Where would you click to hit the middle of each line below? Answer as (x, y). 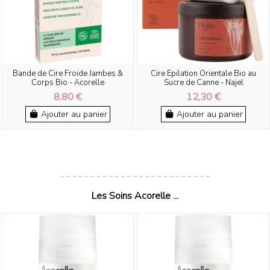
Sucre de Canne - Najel (203, 83)
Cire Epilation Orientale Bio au (203, 74)
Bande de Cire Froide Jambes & (68, 74)
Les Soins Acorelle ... (135, 196)
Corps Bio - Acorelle (68, 83)
